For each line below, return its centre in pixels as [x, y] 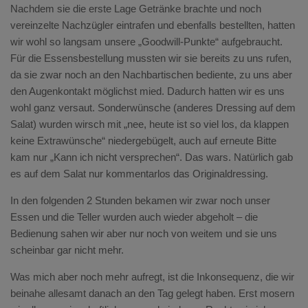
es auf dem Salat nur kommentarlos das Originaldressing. [139, 174]
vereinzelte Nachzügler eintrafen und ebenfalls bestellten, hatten [153, 25]
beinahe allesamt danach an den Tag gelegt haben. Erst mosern [152, 293]
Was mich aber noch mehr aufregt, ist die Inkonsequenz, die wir [152, 277]
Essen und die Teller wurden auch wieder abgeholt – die [134, 217]
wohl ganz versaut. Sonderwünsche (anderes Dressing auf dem [153, 108]
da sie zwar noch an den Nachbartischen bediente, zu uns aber [151, 75]
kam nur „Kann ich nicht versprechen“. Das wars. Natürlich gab [152, 157]
